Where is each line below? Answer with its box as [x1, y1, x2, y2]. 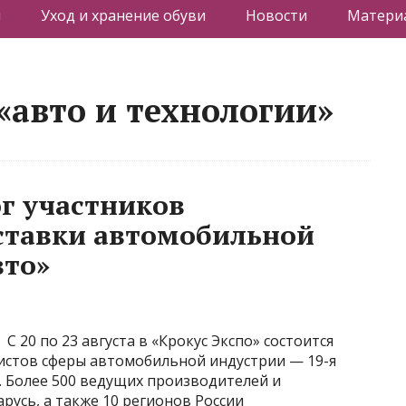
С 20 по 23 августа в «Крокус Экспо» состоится [7, 331, 333, 351]
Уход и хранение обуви [40, 5, 206, 25]
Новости [245, 5, 307, 25]
